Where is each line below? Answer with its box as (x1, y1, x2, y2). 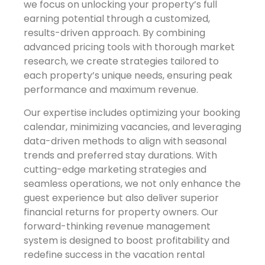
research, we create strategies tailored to (24, 54, 219, 69)
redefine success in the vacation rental (24, 247, 205, 261)
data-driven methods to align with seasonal (24, 134, 227, 148)
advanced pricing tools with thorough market (24, 40, 235, 54)
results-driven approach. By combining (24, 26, 205, 40)
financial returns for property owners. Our (24, 205, 218, 219)
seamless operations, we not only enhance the (24, 176, 241, 190)
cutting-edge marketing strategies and (24, 162, 206, 176)
